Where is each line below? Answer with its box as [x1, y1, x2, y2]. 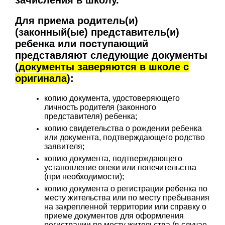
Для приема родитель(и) [15, 15, 138, 27]
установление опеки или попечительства [44, 163, 196, 172]
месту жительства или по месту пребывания [44, 193, 209, 202]
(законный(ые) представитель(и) [15, 27, 179, 38]
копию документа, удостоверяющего [44, 94, 180, 103]
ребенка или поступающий [15, 38, 148, 50]
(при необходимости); [44, 172, 124, 181]
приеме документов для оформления [44, 211, 184, 220]
